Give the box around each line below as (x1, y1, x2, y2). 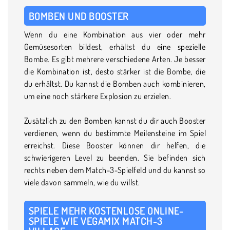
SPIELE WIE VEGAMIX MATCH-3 (29, 214, 163, 227)
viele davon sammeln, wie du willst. (24, 177, 140, 187)
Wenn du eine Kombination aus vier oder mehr (24, 29, 206, 40)
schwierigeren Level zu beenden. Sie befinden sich (24, 152, 206, 163)
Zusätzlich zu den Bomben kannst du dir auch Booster (24, 115, 206, 126)
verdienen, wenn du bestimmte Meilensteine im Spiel (24, 127, 206, 138)
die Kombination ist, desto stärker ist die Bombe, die (24, 66, 206, 76)
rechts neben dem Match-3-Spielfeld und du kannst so (24, 164, 206, 175)
